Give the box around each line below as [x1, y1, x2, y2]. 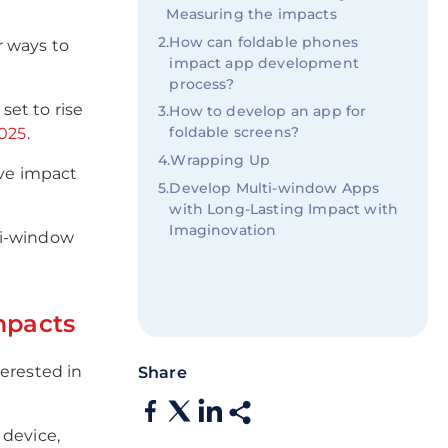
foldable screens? [169, 123, 300, 142]
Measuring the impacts [166, 5, 337, 23]
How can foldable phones [169, 32, 359, 51]
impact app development [169, 53, 359, 72]
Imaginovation [169, 220, 277, 239]
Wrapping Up [170, 150, 271, 169]
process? [169, 74, 235, 93]
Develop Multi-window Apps [169, 178, 380, 197]
